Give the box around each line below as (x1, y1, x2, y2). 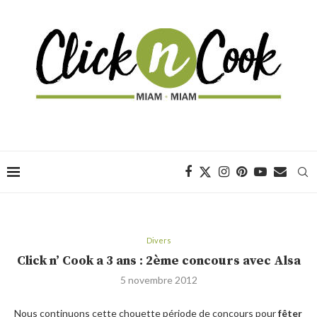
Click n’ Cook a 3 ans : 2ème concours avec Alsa (16, 253, 301, 269)
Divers (146, 236, 171, 245)
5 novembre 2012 (120, 274, 197, 286)
